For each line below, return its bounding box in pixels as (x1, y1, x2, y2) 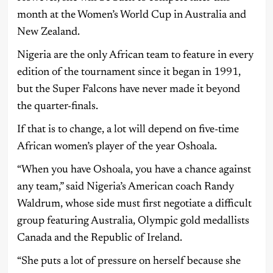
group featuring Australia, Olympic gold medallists (16, 215, 249, 227)
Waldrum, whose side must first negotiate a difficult (16, 198, 252, 210)
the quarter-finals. (16, 101, 98, 112)
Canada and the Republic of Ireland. (16, 232, 182, 244)
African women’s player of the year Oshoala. (16, 141, 217, 152)
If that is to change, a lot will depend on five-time (16, 124, 239, 135)
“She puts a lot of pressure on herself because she (16, 255, 241, 267)
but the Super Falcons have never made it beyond (16, 83, 240, 95)
